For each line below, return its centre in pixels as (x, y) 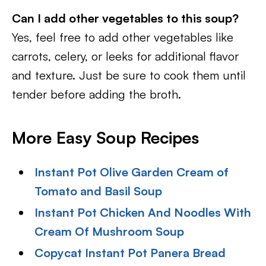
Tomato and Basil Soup (99, 191)
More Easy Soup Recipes (105, 137)
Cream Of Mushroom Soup (110, 231)
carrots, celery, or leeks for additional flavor (125, 56)
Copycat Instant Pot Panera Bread (130, 253)
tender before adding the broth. (96, 94)
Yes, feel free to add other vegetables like (123, 37)
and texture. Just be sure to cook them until (129, 75)
